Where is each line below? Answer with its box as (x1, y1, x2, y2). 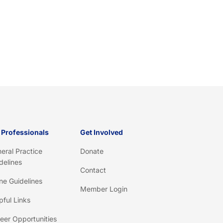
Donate (80, 147, 104, 156)
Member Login (80, 185, 128, 194)
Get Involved (80, 128, 123, 137)
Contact (80, 166, 107, 175)
